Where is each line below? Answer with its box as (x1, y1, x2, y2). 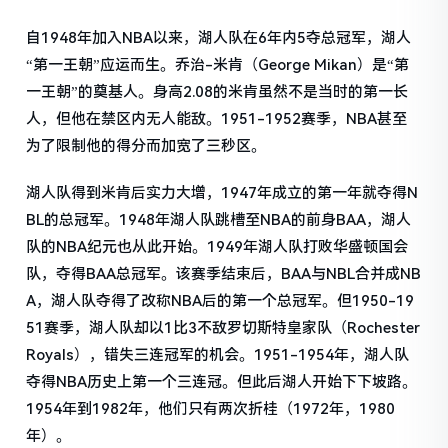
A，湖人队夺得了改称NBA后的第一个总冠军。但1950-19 (26, 292, 415, 311)
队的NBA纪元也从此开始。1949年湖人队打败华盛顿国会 (26, 238, 409, 257)
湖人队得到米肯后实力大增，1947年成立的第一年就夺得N (26, 184, 419, 203)
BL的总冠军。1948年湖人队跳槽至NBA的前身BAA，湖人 (26, 211, 412, 230)
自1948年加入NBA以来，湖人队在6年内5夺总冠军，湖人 (26, 29, 412, 48)
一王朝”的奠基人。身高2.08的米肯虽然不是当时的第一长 (26, 83, 409, 102)
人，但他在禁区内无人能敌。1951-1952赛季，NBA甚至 (26, 110, 408, 129)
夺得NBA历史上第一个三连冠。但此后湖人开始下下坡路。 (26, 373, 418, 392)
